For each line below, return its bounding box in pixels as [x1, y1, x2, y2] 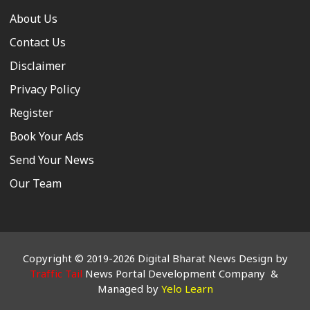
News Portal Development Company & [82, 268, 281, 282]
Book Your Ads [10, 131, 84, 146]
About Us [10, 13, 57, 28]
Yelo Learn [161, 284, 213, 298]
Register [10, 107, 53, 122]
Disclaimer [10, 60, 66, 75]
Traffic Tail [29, 268, 82, 282]
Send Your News [10, 154, 94, 170]
